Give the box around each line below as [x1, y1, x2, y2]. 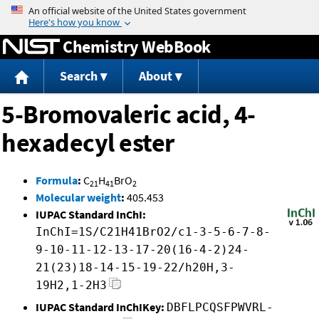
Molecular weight [36, 190, 121, 205]
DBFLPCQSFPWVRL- [167, 300, 273, 315]
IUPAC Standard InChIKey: [36, 300, 164, 315]
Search [59, 68, 98, 85]
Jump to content [120, 3, 199, 17]
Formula [36, 173, 78, 188]
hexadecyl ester [1, 127, 174, 159]
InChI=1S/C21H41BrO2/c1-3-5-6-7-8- [36, 225, 271, 239]
